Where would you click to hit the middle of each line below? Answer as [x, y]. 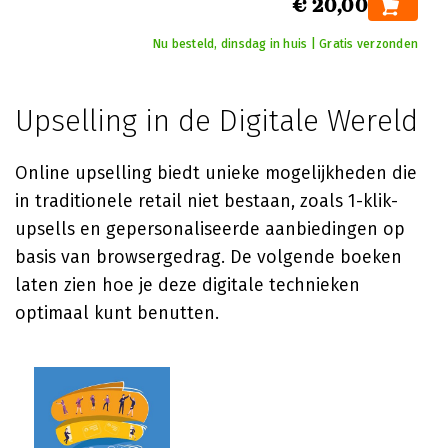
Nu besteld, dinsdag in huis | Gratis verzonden [285, 44]
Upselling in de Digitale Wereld [216, 121]
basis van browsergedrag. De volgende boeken [208, 257]
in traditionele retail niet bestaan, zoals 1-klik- [206, 201]
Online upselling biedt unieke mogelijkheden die [216, 173]
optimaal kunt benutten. [117, 313]
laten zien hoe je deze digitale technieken [187, 285]
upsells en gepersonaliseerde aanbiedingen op [210, 229]
